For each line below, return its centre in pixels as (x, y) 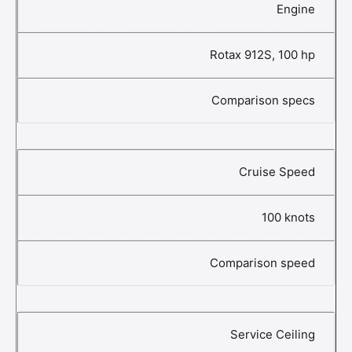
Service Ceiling (273, 334)
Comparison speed (262, 263)
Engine (296, 9)
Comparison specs (263, 100)
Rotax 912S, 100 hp (262, 55)
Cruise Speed (277, 172)
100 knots (288, 217)
